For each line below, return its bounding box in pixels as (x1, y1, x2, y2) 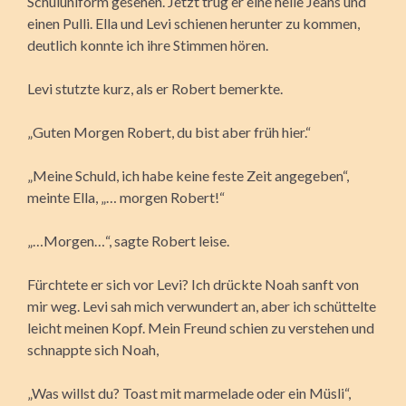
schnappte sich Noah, (27, 340, 159, 358)
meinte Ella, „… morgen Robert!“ (27, 188, 225, 206)
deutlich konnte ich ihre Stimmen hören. (27, 35, 268, 53)
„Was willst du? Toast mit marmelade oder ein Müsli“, (27, 383, 351, 401)
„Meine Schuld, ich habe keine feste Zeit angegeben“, (27, 166, 349, 184)
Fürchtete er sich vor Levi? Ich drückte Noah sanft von (27, 275, 359, 293)
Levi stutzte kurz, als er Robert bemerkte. (27, 79, 283, 97)
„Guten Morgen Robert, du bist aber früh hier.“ (27, 122, 311, 140)
